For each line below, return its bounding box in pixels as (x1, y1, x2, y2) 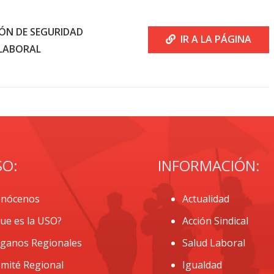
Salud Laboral (182, 236, 245, 250)
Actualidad (182, 192, 229, 206)
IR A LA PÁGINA (180, 32, 252, 46)
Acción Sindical (182, 214, 248, 228)
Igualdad (182, 258, 222, 272)
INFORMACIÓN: (158, 155, 260, 176)
